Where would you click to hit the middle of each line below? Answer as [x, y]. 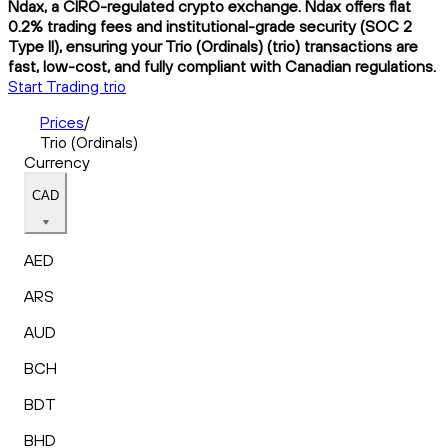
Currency [57, 161]
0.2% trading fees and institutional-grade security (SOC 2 [210, 25]
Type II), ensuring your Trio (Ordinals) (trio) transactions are [213, 45]
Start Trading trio [67, 85]
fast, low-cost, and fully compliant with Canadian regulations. [222, 65]
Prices [62, 121]
